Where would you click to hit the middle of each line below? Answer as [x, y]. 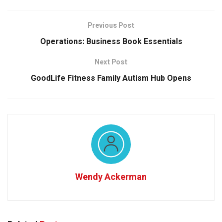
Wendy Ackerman [111, 177]
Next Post [111, 62]
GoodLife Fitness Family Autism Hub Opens [111, 79]
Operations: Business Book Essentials [111, 42]
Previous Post [111, 26]
